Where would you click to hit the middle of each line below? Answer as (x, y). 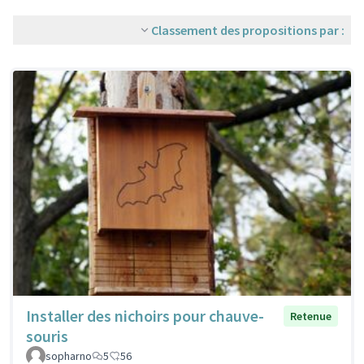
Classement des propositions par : (248, 30)
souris (47, 336)
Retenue (311, 316)
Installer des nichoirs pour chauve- (145, 316)
